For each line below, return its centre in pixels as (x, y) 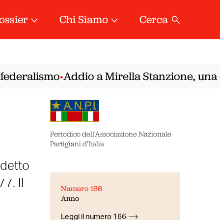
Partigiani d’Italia (77, 144)
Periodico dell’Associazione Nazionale (110, 134)
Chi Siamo (84, 19)
